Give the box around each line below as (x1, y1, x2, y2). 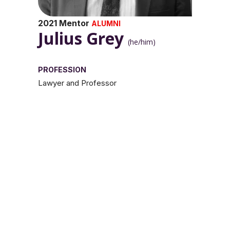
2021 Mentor (38, 18, 91, 28)
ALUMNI (91, 19, 121, 28)
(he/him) (128, 37, 156, 47)
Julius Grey (38, 27, 128, 49)
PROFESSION (38, 65, 86, 74)
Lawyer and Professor (38, 78, 117, 88)
